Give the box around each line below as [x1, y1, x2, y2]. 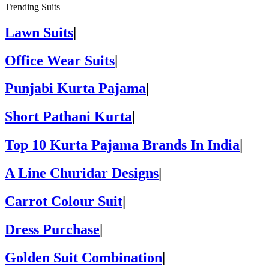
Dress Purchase [5, 221, 100, 237]
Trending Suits [5, 1, 60, 12]
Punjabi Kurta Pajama [5, 80, 146, 97]
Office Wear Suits [5, 52, 115, 68]
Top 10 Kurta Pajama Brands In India [5, 137, 240, 153]
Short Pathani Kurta [5, 109, 132, 125]
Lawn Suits [5, 24, 73, 40]
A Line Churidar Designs [5, 165, 159, 181]
